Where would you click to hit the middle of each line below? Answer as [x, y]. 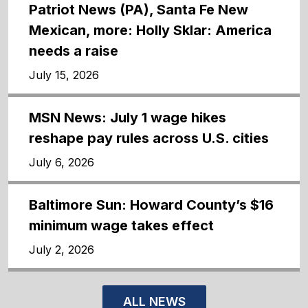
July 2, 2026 [62, 249]
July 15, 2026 [64, 75]
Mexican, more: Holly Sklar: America [150, 30]
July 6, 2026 [62, 162]
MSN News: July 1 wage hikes [128, 117]
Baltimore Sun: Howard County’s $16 [151, 205]
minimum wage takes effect [121, 225]
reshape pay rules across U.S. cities [149, 138]
